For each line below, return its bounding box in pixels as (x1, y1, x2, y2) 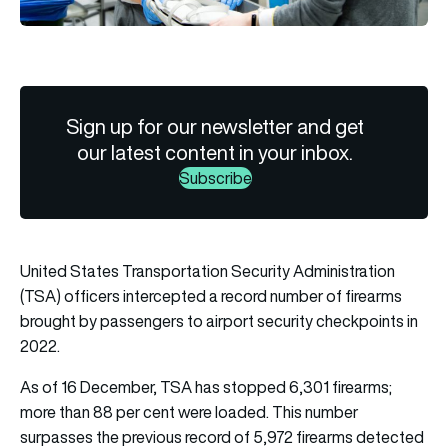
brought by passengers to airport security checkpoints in (20, 309, 418, 332)
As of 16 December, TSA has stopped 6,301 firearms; (20, 375, 392, 398)
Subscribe (178, 166, 252, 189)
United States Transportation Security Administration (20, 259, 395, 282)
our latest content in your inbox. (77, 138, 354, 166)
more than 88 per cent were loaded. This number (20, 400, 358, 423)
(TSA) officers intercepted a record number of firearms (20, 284, 402, 307)
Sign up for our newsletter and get (66, 112, 365, 140)
